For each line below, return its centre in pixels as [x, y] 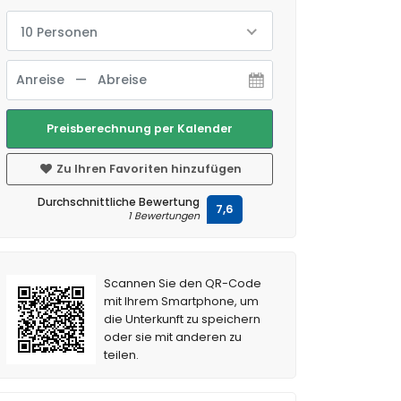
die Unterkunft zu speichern [183, 319]
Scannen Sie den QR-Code [183, 283]
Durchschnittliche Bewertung [118, 202]
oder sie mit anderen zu [173, 337]
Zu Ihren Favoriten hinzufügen [147, 169]
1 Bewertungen [163, 216]
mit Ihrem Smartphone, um [182, 301]
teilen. [122, 355]
